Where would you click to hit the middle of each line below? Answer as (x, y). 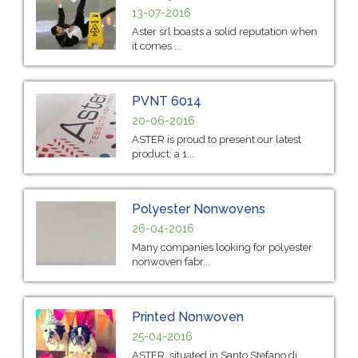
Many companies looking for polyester (222, 247)
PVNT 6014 (167, 101)
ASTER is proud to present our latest (217, 139)
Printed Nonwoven (188, 316)
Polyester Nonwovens (199, 209)
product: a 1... (163, 153)
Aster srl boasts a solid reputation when (225, 31)
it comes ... (157, 46)
